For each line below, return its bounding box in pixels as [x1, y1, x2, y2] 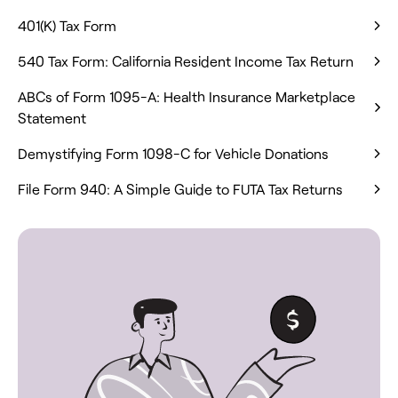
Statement [18, 108, 86, 126]
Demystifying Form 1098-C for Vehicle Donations [18, 144, 329, 162]
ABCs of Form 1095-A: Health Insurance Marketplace [18, 87, 355, 105]
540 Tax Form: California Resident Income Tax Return [18, 52, 354, 69]
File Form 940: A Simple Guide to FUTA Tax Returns [18, 179, 343, 197]
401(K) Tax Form [18, 16, 116, 34]
